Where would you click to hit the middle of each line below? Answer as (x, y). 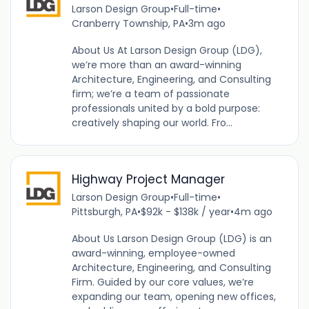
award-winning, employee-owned (153, 253)
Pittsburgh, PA (104, 211)
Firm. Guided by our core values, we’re (162, 282)
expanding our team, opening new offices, (173, 296)
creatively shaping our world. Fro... (152, 122)
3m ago (207, 23)
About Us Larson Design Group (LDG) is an (171, 238)
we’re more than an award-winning (156, 64)
